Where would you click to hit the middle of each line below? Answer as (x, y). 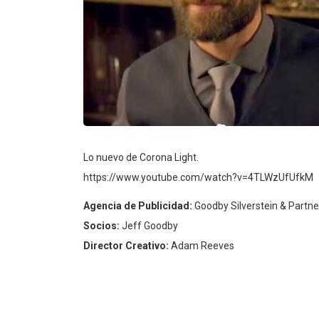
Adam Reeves (202, 245)
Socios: (101, 225)
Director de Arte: (123, 265)
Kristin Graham (197, 265)
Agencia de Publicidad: (138, 205)
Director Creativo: (126, 245)
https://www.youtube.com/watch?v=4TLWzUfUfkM (198, 177)
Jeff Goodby (149, 225)
